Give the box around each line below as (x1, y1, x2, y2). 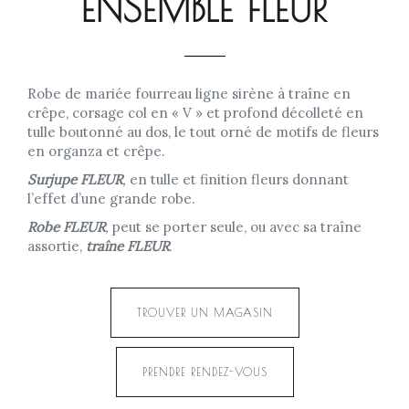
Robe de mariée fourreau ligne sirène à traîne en (27, 85, 351, 102)
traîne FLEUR (86, 237, 169, 255)
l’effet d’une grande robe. (27, 190, 195, 207)
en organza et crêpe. (27, 142, 165, 160)
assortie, (27, 237, 86, 255)
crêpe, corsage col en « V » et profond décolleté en (27, 104, 363, 121)
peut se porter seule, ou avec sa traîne (109, 218, 362, 236)
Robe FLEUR (27, 218, 105, 236)
